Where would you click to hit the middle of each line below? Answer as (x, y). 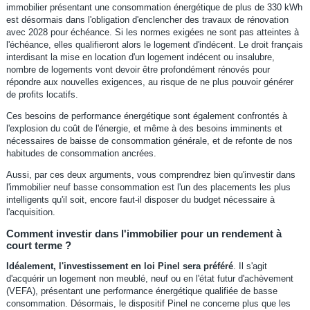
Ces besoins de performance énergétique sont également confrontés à (146, 116)
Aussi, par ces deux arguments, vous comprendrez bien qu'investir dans (151, 174)
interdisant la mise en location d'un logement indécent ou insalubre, (140, 57)
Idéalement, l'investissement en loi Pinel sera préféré (119, 266)
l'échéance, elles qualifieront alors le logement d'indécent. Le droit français (154, 44)
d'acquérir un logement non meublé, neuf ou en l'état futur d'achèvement (149, 278)
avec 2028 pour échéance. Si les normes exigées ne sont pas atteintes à (152, 32)
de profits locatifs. (42, 94)
